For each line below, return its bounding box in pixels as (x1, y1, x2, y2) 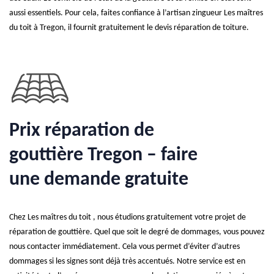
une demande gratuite (9, 170, 188, 190)
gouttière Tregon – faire (9, 146, 198, 165)
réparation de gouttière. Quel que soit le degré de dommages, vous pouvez (9, 228, 265, 237)
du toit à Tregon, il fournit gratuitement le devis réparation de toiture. (9, 23, 249, 32)
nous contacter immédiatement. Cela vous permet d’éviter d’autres (9, 242, 240, 251)
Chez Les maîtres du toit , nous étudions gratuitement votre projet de (9, 213, 246, 222)
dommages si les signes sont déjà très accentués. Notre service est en (9, 257, 245, 266)
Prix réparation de (9, 121, 154, 141)
